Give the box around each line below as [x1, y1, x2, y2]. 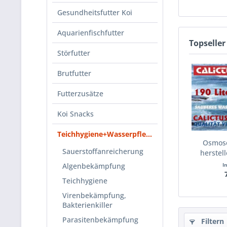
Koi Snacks [57, 109, 94, 119]
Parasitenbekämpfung [62, 215, 138, 224]
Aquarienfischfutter [57, 28, 124, 37]
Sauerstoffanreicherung [62, 146, 143, 156]
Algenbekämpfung [62, 161, 125, 171]
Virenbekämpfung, [62, 191, 126, 200]
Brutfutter [57, 68, 91, 78]
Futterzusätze [57, 89, 103, 98]
